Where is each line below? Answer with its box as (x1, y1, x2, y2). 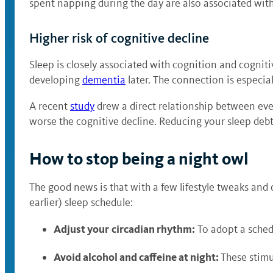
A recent (29, 99, 70, 113)
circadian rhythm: (112, 222, 195, 236)
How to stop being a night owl (29, 149, 249, 169)
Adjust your (54, 222, 109, 236)
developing (29, 73, 82, 87)
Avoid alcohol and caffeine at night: (54, 250, 221, 264)
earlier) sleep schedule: (29, 196, 133, 209)
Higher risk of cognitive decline (29, 30, 209, 46)
